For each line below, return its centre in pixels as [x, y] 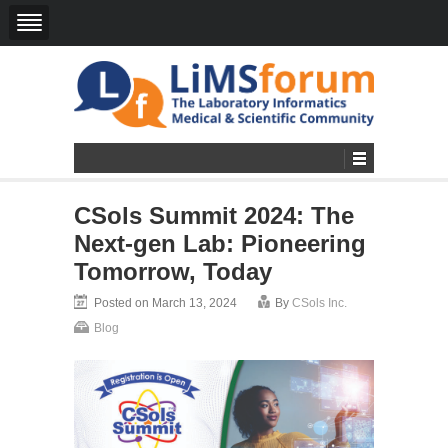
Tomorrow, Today [173, 271]
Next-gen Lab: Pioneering [220, 243]
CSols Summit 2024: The [214, 215]
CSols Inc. [319, 302]
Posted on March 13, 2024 [165, 302]
